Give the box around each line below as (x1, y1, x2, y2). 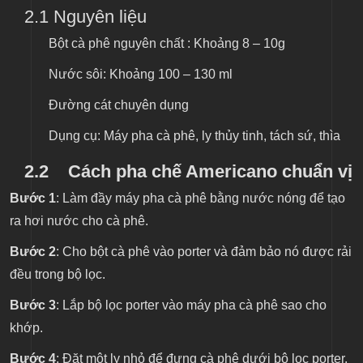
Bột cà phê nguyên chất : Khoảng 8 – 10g (49, 36, 285, 51)
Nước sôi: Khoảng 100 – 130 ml (49, 67, 233, 82)
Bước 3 (10, 298, 56, 313)
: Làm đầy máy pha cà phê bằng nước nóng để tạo (56, 191, 345, 206)
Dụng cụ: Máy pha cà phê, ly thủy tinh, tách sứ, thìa (49, 129, 340, 143)
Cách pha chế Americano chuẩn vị (68, 161, 352, 182)
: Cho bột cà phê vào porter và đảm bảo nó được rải (56, 245, 352, 259)
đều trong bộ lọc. (10, 267, 105, 282)
